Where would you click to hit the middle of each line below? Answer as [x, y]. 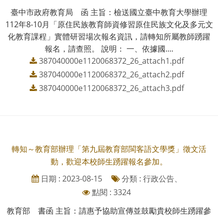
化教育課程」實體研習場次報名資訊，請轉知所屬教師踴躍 [109, 36]
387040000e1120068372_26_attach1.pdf [111, 61]
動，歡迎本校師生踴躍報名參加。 [109, 161]
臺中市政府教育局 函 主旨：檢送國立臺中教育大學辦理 [109, 12]
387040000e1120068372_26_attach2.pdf [111, 74]
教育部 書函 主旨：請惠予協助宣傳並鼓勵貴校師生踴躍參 [109, 210]
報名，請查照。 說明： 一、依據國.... [109, 48]
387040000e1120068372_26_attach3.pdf [111, 88]
